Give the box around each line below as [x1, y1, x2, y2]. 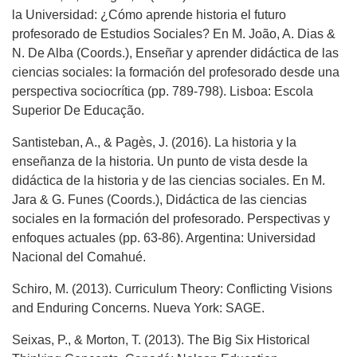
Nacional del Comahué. [12, 250, 146, 265]
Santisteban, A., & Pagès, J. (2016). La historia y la [12, 135, 296, 150]
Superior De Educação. [12, 104, 144, 118]
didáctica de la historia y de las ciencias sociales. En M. [12, 174, 325, 188]
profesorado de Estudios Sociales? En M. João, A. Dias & [12, 27, 335, 41]
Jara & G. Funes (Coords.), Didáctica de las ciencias [12, 193, 307, 207]
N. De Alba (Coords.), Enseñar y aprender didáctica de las [12, 46, 339, 61]
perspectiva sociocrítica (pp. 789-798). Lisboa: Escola [12, 84, 313, 99]
